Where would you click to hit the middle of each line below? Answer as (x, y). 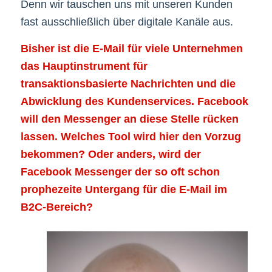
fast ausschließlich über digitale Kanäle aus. (127, 22)
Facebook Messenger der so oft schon (120, 172)
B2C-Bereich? (56, 207)
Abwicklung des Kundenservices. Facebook (134, 101)
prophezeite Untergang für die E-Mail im (124, 189)
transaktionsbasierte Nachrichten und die (128, 83)
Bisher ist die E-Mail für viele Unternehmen (131, 48)
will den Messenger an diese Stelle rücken (129, 119)
